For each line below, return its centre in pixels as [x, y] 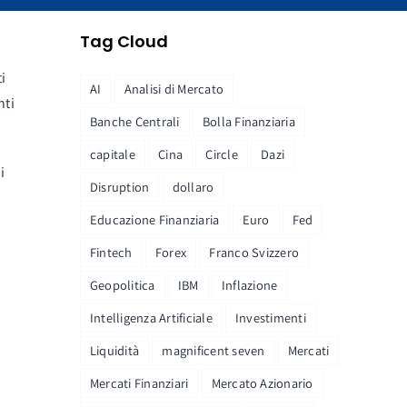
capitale [113, 154]
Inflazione [249, 284]
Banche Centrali [135, 121]
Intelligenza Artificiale [151, 317]
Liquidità [115, 350]
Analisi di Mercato [174, 88]
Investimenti [271, 317]
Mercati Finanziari [139, 382]
